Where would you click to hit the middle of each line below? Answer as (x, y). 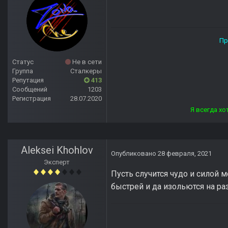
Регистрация (32, 99)
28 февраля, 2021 (185, 154)
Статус (23, 62)
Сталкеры (86, 71)
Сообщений (30, 90)
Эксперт (57, 162)
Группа (23, 71)
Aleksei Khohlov (57, 150)
